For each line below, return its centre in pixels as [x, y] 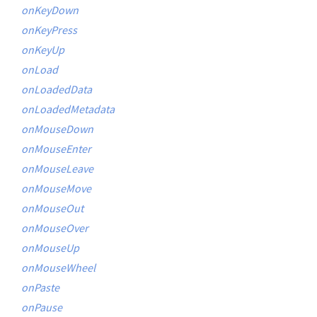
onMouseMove [56, 188]
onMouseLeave [57, 168]
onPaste [40, 287]
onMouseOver [55, 228]
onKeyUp [43, 50]
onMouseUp [50, 248]
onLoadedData [57, 89]
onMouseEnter [56, 149]
